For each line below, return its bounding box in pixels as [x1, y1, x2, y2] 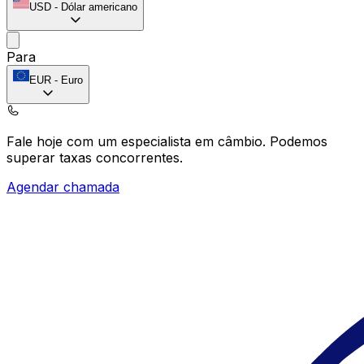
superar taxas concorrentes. [6, 149, 183, 166]
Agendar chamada [6, 178, 119, 195]
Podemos [270, 132, 327, 149]
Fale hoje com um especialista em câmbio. [6, 132, 270, 149]
